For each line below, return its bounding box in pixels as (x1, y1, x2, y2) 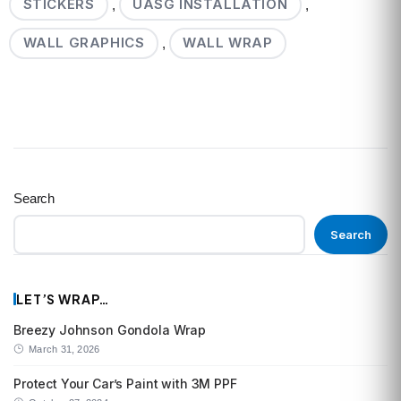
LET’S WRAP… (16, 291, 111, 308)
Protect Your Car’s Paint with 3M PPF (13, 376, 237, 392)
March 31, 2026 (29, 344, 100, 355)
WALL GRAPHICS (22, 34, 145, 52)
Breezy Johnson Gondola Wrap (13, 322, 206, 338)
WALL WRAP (183, 34, 273, 52)
